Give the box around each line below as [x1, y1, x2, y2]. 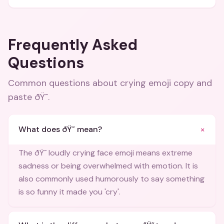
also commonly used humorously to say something [18, 173, 204, 184]
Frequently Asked [8, 35, 137, 54]
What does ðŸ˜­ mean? [18, 124, 102, 134]
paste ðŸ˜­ [8, 91, 48, 103]
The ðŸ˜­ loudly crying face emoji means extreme [18, 147, 192, 158]
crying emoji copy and [120, 77, 212, 89]
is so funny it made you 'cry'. [18, 186, 120, 197]
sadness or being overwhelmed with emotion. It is [18, 160, 198, 171]
